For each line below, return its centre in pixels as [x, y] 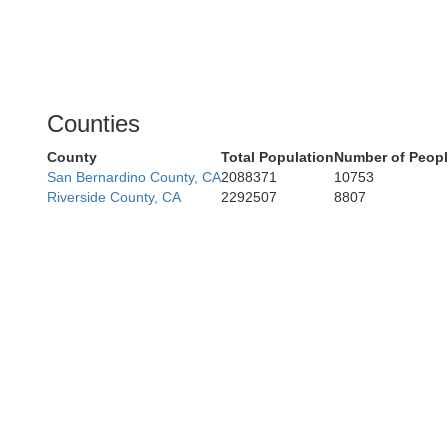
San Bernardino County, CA [134, 177]
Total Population [277, 157]
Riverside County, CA [114, 197]
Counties [93, 123]
